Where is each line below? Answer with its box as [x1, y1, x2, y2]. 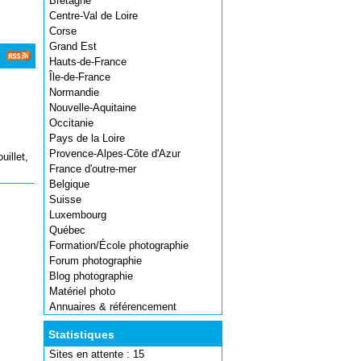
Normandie [49, 86, 99, 98]
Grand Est [49, 40, 97, 52]
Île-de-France [49, 71, 110, 83]
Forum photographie [49, 255, 142, 267]
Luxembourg [49, 209, 106, 221]
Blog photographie [49, 270, 133, 282]
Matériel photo [49, 285, 115, 297]
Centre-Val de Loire [49, 10, 138, 22]
